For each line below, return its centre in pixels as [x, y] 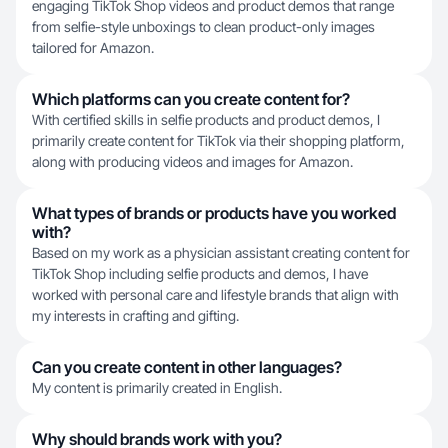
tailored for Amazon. [93, 47]
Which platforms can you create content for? [191, 99]
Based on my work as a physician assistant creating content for [221, 252]
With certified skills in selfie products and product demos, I [206, 119]
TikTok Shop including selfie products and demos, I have [200, 273]
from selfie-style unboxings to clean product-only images [203, 26]
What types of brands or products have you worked [214, 213]
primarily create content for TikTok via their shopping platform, [218, 140]
